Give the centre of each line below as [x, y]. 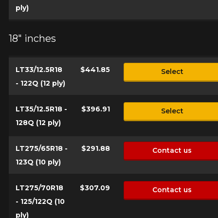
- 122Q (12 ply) [40, 83]
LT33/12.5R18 [39, 69]
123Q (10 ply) [38, 162]
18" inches [32, 39]
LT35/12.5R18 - [41, 109]
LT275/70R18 [39, 188]
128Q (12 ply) [38, 122]
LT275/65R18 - [41, 148]
